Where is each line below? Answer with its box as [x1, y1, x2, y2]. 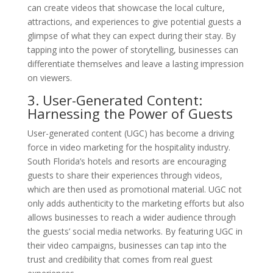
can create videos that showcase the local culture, [27, 1, 225, 13]
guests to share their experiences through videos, [27, 169, 222, 181]
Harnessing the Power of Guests [27, 104, 233, 122]
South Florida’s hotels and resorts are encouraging [27, 155, 226, 167]
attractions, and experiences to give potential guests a [27, 15, 241, 27]
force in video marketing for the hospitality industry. [27, 141, 230, 153]
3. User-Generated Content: [27, 90, 202, 109]
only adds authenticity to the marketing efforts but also [27, 197, 244, 209]
